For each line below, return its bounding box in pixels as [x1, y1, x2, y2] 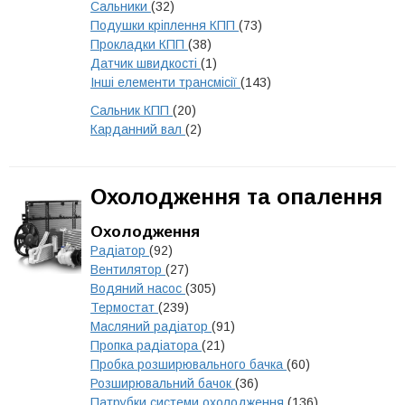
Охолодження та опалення [90, 184, 382, 209]
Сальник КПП [90, 103, 173, 118]
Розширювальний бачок [90, 376, 235, 391]
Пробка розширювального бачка [90, 357, 287, 372]
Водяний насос [90, 281, 185, 296]
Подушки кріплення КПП [90, 18, 239, 33]
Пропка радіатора [90, 338, 202, 353]
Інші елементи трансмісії [90, 75, 240, 89]
